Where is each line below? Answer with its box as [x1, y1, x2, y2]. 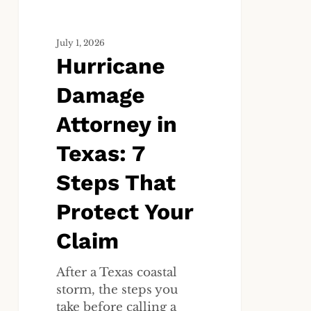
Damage [56, 81, 146, 108]
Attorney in [56, 110, 178, 137]
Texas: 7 [56, 140, 145, 167]
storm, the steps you [56, 282, 178, 297]
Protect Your [56, 198, 194, 225]
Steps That [56, 169, 176, 196]
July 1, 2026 [56, 37, 106, 48]
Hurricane [56, 52, 166, 79]
